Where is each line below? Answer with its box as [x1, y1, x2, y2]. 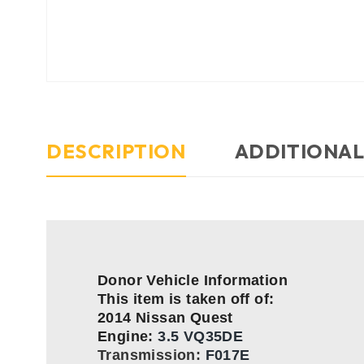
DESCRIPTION [46, 139, 186, 164]
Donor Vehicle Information [97, 272, 288, 289]
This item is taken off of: [97, 291, 275, 308]
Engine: [97, 328, 158, 345]
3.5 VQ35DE [158, 328, 244, 345]
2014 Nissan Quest [97, 310, 233, 327]
